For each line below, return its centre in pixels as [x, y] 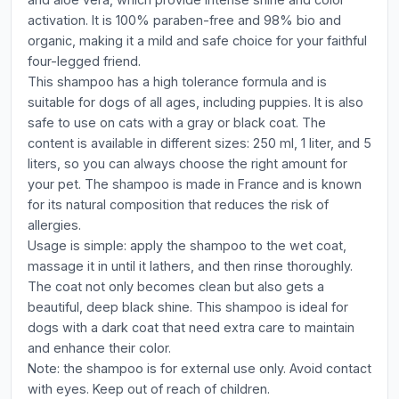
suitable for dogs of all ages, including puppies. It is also [195, 102]
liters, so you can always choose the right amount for [187, 163]
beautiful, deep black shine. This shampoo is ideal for [188, 307]
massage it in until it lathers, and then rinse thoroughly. [190, 266]
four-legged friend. [84, 61]
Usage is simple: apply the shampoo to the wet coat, [187, 245]
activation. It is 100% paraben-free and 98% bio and [184, 20]
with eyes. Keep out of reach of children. [149, 389]
